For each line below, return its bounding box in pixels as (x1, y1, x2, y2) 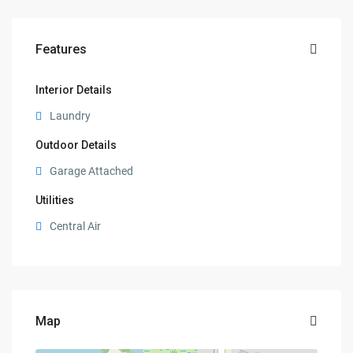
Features (35, 42, 87, 58)
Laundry (50, 110, 91, 123)
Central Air (50, 220, 102, 233)
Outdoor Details (35, 139, 117, 152)
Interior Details (35, 84, 113, 97)
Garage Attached (50, 165, 134, 178)
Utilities (35, 194, 75, 207)
